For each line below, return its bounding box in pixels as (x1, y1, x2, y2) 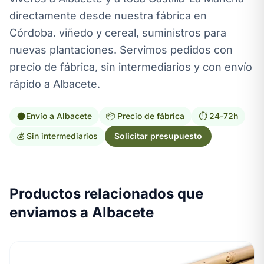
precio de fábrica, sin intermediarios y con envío (9, 61, 252, 73)
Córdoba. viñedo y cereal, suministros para (9, 27, 226, 39)
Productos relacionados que (9, 185, 203, 202)
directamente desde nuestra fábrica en (9, 9, 207, 22)
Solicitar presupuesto (114, 131, 202, 141)
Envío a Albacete (26, 111, 92, 121)
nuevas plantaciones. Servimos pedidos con (9, 44, 233, 56)
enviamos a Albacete (9, 204, 154, 221)
